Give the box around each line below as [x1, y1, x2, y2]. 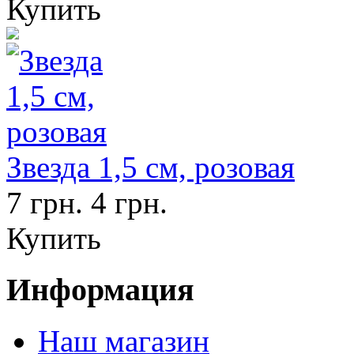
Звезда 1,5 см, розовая [6, 150, 295, 185]
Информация [6, 272, 194, 308]
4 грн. [91, 186, 168, 220]
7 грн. [6, 186, 83, 220]
